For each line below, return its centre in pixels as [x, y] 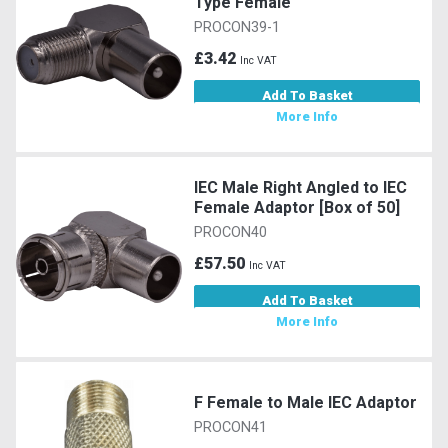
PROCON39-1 [237, 27]
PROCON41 [231, 427]
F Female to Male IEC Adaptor [306, 402]
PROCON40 [231, 232]
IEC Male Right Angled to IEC [301, 187]
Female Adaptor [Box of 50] [297, 207]
